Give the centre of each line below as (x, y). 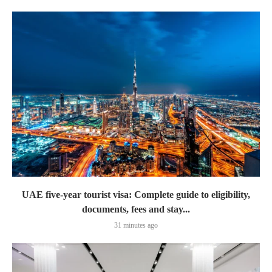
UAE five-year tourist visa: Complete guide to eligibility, (136, 195)
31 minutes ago (136, 225)
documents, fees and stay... (136, 209)
